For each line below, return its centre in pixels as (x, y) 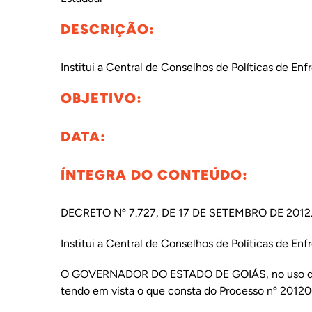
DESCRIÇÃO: (107, 29)
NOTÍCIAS (37, 121)
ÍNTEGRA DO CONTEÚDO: (154, 175)
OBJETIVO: (101, 98)
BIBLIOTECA (42, 75)
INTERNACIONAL (55, 29)
